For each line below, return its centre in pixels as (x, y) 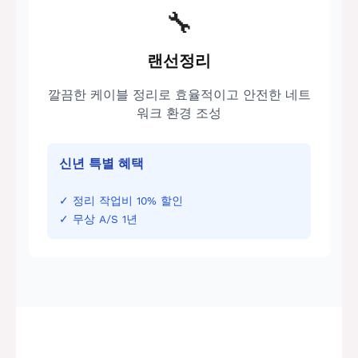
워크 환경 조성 (179, 113)
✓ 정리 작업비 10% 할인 (121, 200)
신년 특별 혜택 (102, 164)
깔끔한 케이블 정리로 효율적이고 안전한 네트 (179, 95)
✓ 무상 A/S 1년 (99, 219)
